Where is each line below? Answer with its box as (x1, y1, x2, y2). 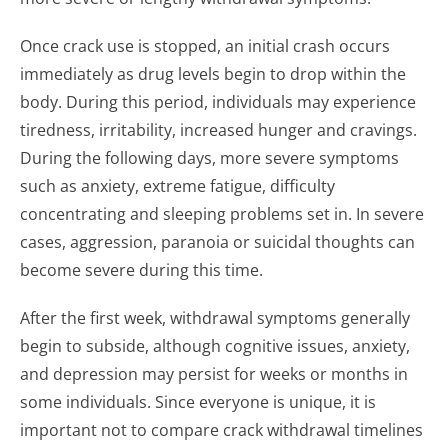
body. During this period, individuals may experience (20, 91, 416, 113)
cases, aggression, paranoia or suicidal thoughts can (20, 231, 415, 253)
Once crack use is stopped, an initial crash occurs (20, 35, 390, 57)
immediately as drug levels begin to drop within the (20, 63, 406, 85)
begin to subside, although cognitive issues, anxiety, (20, 335, 410, 357)
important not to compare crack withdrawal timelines (20, 419, 423, 441)
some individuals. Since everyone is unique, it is (20, 391, 376, 413)
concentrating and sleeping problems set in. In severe (20, 203, 424, 225)
